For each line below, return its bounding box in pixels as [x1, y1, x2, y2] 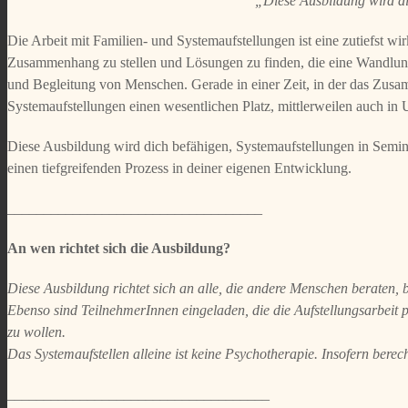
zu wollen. [7, 324, 66, 340]
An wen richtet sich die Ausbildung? [7, 240, 230, 256]
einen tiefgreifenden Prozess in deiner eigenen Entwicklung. [7, 160, 352, 176]
